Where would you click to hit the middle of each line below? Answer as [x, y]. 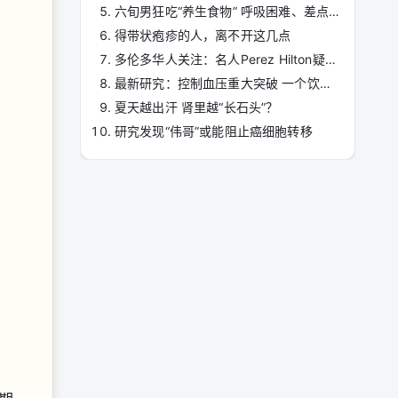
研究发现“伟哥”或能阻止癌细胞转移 [214, 131]
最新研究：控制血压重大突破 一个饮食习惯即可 [325, 83]
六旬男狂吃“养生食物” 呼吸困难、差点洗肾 [334, 11]
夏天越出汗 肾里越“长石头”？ [197, 107]
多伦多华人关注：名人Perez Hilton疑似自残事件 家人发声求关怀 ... [330, 59]
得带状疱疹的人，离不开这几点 [203, 35]
